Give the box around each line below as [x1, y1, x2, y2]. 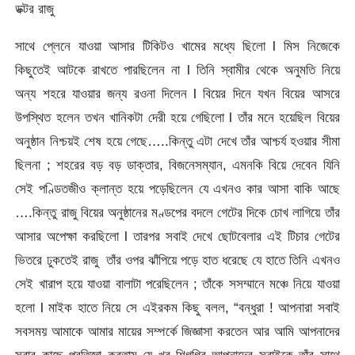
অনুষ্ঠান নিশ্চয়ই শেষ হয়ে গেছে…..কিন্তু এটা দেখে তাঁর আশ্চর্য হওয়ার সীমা [15, 133, 340, 150]
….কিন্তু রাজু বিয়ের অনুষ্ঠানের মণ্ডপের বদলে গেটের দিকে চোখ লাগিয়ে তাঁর [15, 204, 340, 221]
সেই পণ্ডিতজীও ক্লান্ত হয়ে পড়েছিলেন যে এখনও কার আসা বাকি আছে [15, 181, 340, 197]
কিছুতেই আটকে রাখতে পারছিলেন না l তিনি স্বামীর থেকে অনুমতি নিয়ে [15, 62, 340, 78]
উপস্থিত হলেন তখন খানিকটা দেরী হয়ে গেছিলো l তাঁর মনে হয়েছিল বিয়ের [15, 109, 340, 126]
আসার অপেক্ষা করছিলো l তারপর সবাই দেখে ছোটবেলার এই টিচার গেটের [15, 228, 340, 245]
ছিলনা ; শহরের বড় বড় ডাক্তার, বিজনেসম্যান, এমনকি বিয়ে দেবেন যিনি [15, 157, 340, 174]
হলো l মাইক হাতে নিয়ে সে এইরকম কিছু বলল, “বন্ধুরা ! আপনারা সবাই [15, 300, 340, 316]
